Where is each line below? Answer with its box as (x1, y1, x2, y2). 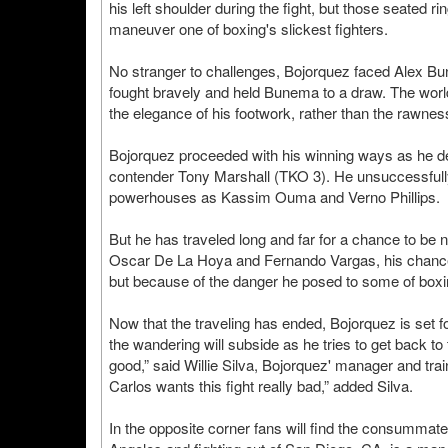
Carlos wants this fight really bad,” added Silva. (109, 375, 413, 396)
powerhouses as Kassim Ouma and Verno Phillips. (109, 186, 440, 207)
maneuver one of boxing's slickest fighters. (109, 18, 388, 39)
